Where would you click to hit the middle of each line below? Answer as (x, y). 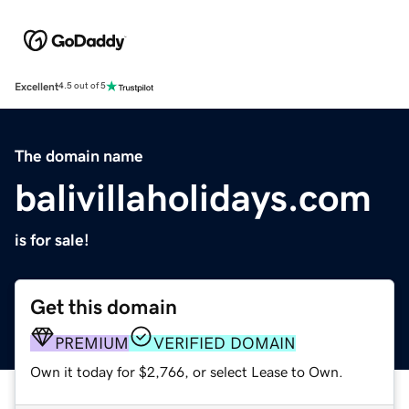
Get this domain (104, 307)
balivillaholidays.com (193, 198)
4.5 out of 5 (82, 86)
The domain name (79, 156)
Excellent (37, 86)
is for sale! (52, 240)
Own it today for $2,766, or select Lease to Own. (187, 371)
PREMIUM (92, 343)
